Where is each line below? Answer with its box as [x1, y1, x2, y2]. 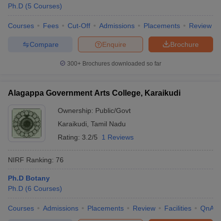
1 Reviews [102, 133, 134, 141]
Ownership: [58, 107, 95, 114]
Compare [29, 40, 59, 48]
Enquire [102, 40, 126, 48]
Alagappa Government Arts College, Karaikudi [8, 89, 181, 97]
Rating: [58, 133, 82, 141]
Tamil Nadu [91, 120, 126, 128]
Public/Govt [95, 107, 131, 114]
